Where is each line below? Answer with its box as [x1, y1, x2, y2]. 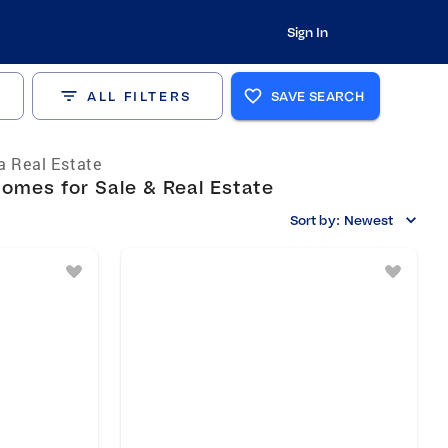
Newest [343, 212, 393, 228]
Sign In [286, 24, 328, 40]
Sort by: [290, 212, 340, 228]
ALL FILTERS [87, 88, 192, 104]
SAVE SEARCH [271, 88, 365, 104]
